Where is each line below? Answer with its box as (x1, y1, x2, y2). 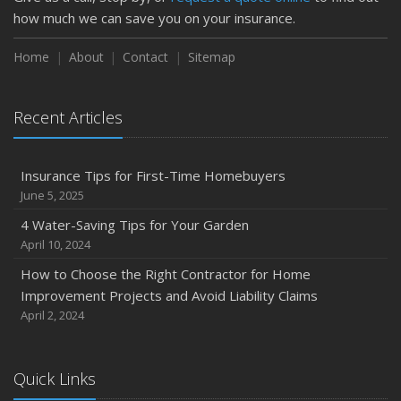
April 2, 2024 (21, 307, 84, 323)
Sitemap (187, 48, 235, 65)
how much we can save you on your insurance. (13, 9, 295, 27)
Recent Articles (13, 107, 123, 128)
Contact (123, 48, 169, 65)
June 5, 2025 (21, 187, 84, 203)
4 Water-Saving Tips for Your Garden (21, 216, 249, 234)
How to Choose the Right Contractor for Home (21, 265, 311, 283)
